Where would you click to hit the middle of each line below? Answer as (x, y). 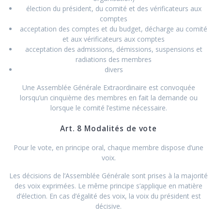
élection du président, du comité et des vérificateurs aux (114, 8)
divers (114, 69)
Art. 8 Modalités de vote (108, 128)
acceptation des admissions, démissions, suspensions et (114, 49)
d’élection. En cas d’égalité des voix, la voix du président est (108, 196)
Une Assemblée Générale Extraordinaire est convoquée (108, 87)
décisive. (108, 206)
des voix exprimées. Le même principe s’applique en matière (108, 186)
